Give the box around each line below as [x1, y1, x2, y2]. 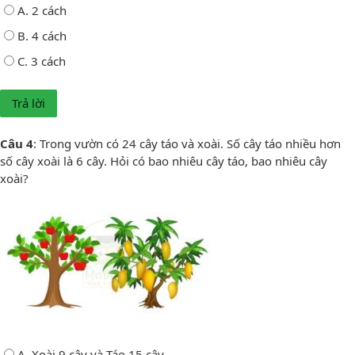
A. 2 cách [17, 2, 67, 18]
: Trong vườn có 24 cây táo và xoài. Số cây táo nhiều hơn [33, 135, 341, 151]
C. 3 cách [17, 52, 66, 69]
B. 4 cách [17, 27, 67, 44]
